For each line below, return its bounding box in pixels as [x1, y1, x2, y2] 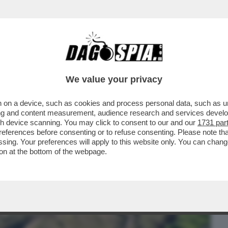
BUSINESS [7, 59, 46, 71]
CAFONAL [60, 59, 96, 71]
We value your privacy [66, 74, 162, 84]
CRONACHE [109, 59, 152, 71]
